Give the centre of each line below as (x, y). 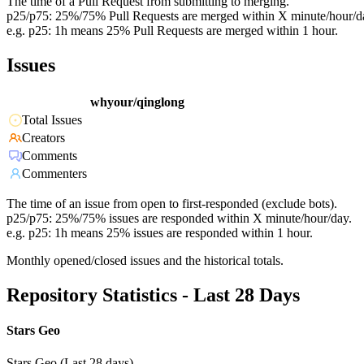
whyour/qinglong (137, 102)
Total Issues (52, 120)
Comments (50, 156)
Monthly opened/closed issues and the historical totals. (145, 261)
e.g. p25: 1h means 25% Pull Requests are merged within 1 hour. (172, 31)
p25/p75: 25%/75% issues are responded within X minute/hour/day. (179, 219)
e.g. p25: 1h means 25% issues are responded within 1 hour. (160, 233)
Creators (43, 138)
